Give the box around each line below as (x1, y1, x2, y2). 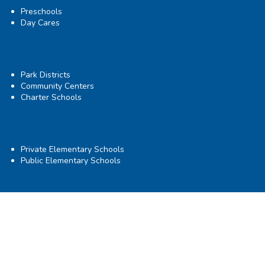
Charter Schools (21, 92, 82, 103)
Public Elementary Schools (21, 155, 121, 167)
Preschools (21, 5, 62, 17)
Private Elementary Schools (21, 144, 124, 156)
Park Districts (21, 69, 70, 80)
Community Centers (21, 80, 94, 92)
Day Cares (21, 17, 60, 28)
